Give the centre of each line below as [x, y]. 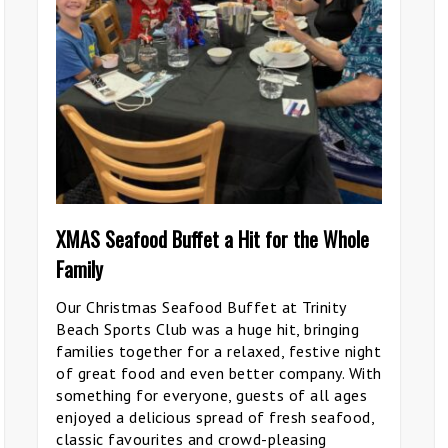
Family [79, 269]
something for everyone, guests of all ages [211, 395]
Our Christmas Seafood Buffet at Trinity [201, 307]
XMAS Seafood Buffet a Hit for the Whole [212, 239]
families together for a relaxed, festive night [218, 351]
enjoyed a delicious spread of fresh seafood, [215, 417]
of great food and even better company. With [219, 373]
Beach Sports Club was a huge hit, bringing [207, 329]
